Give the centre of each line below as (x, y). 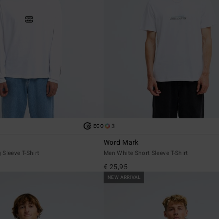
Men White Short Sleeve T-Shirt (146, 153)
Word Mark (121, 142)
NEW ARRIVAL (124, 177)
